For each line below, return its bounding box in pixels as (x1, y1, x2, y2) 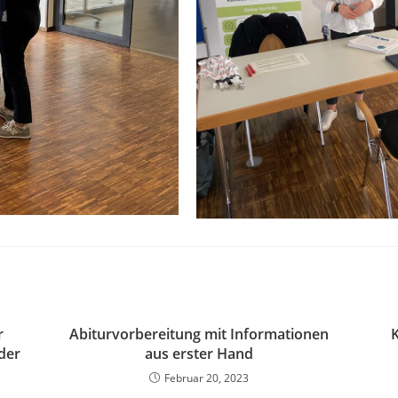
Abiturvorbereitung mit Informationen (69, 323, 329, 344)
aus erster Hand (145, 343, 253, 363)
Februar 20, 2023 (164, 370, 249, 386)
